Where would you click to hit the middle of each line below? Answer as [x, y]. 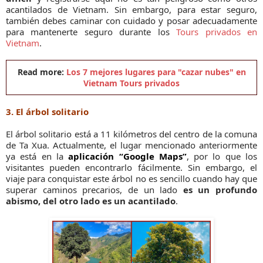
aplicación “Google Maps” [127, 156]
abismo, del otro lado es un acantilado [91, 201]
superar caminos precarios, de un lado [95, 190]
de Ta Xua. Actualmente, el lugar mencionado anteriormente [131, 145]
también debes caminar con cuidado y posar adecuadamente [131, 21]
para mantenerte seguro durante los [91, 32]
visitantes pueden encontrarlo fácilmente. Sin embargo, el [131, 168]
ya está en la [37, 156]
